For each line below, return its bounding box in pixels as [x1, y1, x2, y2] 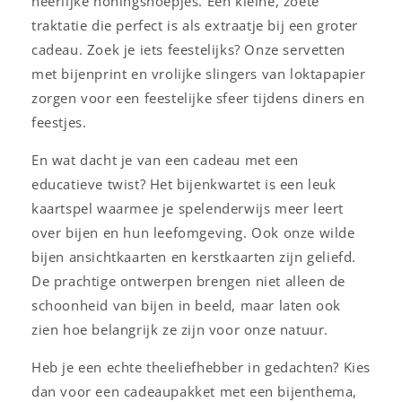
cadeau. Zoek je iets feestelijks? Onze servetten [31, 39, 345, 58]
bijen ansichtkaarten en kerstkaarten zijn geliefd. [31, 247, 357, 266]
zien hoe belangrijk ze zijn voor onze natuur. [31, 319, 329, 338]
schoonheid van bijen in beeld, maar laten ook [31, 295, 342, 314]
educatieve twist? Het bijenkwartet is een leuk [31, 174, 336, 193]
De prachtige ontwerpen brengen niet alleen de [31, 271, 346, 290]
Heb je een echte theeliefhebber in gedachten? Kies [31, 357, 371, 376]
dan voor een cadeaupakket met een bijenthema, [31, 381, 358, 400]
